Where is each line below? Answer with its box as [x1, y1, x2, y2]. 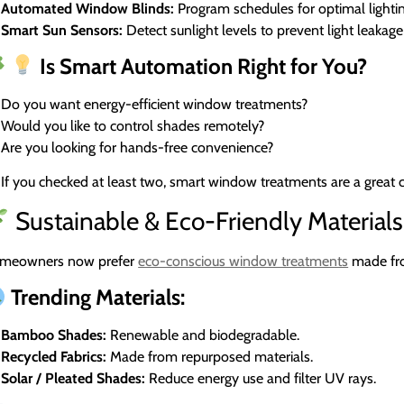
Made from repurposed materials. [106, 348, 314, 366]
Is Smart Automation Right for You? [34, 52, 367, 79]
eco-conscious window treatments [138, 252, 349, 270]
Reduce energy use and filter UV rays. [145, 370, 377, 388]
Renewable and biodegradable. [106, 326, 300, 344]
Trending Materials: [5, 284, 185, 311]
